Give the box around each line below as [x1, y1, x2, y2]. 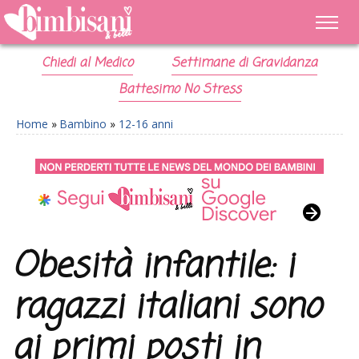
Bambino [60, 116, 107, 131]
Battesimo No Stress [118, 80, 241, 99]
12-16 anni [119, 116, 173, 131]
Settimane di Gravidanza [171, 54, 317, 73]
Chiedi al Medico [42, 54, 134, 73]
